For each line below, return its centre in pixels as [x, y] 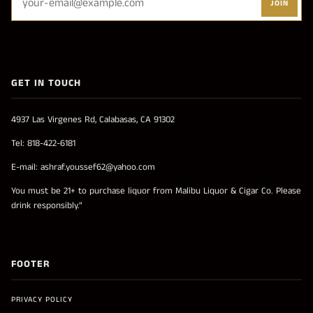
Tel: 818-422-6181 [43, 144]
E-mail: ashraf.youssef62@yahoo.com [83, 168]
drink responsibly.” [47, 206]
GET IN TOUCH [46, 83]
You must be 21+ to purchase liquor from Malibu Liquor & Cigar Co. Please [156, 191]
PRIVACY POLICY [42, 299]
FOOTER [30, 264]
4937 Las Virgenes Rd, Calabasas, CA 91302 [93, 120]
